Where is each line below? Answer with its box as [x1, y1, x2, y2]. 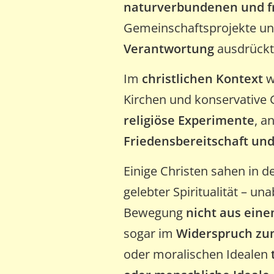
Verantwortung [124, 40, 214, 57]
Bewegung [124, 204, 186, 221]
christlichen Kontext [142, 70, 263, 87]
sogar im [124, 225, 176, 242]
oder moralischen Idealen [124, 246, 271, 262]
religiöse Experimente [124, 112, 254, 128]
